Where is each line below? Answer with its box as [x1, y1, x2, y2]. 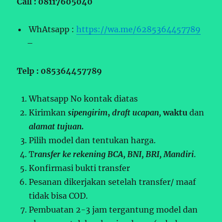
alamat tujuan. [29, 121, 84, 132]
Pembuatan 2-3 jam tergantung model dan [29, 205, 198, 215]
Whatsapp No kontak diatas [29, 94, 138, 104]
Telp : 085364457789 [17, 66, 103, 76]
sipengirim [68, 108, 108, 118]
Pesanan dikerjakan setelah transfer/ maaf [29, 177, 196, 187]
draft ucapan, [112, 108, 164, 118]
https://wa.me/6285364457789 [76, 24, 201, 35]
